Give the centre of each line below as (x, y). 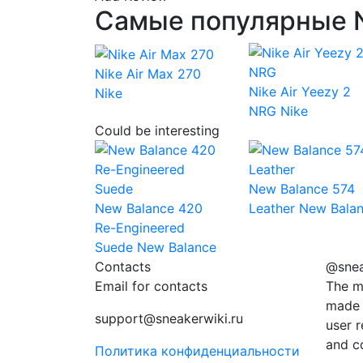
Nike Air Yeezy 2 (300, 91)
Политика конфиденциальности (197, 350)
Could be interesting (157, 130)
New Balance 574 (302, 188)
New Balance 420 (149, 208)
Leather (272, 208)
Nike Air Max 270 (148, 73)
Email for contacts (151, 286)
